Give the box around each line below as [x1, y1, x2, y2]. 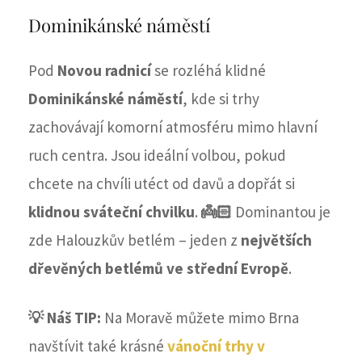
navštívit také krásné [28, 336, 167, 356]
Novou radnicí [57, 61, 151, 81]
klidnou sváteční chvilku [28, 202, 195, 222]
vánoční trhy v [167, 336, 265, 356]
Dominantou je [235, 202, 330, 222]
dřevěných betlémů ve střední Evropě [28, 259, 288, 279]
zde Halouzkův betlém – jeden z [28, 230, 241, 250]
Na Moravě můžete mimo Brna [104, 308, 299, 328]
